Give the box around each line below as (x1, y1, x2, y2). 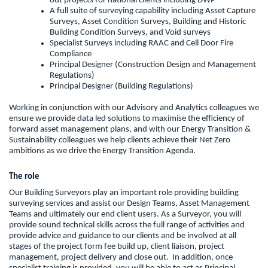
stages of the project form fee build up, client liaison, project (9, 242, 224, 251)
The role (9, 172, 39, 181)
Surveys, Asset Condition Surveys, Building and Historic (50, 17, 246, 27)
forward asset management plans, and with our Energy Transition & (9, 125, 251, 135)
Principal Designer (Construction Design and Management (50, 60, 256, 70)
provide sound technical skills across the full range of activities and (9, 220, 245, 230)
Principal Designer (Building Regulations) (50, 82, 193, 92)
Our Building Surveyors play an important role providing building (9, 188, 239, 197)
